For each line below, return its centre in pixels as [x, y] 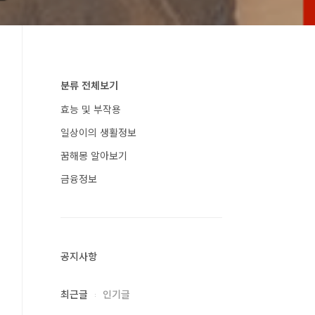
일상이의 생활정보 [98, 132]
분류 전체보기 [89, 85]
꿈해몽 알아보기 [94, 155]
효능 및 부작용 [91, 109]
